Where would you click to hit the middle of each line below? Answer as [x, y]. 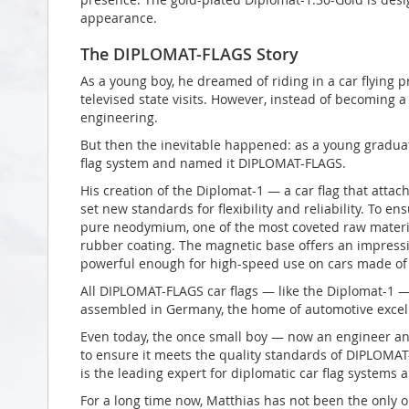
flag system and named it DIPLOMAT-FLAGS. [213, 163]
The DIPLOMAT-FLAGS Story [189, 53]
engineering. [119, 117]
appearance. [119, 17]
